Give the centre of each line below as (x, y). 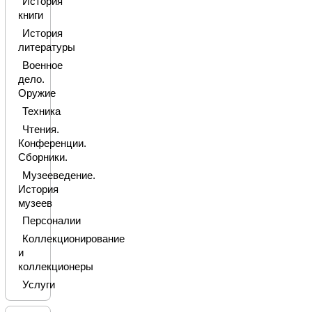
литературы (46, 48)
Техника (41, 111)
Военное (42, 66)
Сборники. (42, 157)
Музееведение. (58, 175)
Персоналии (51, 221)
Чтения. (40, 129)
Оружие (37, 94)
